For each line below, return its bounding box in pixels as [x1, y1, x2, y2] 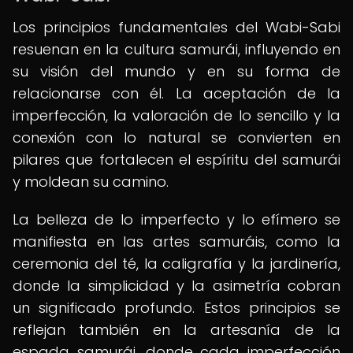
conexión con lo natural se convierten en [13, 128, 340, 147]
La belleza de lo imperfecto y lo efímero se [13, 210, 340, 229]
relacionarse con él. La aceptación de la [13, 84, 340, 103]
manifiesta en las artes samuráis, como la [13, 232, 340, 251]
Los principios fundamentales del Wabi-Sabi [13, 17, 340, 37]
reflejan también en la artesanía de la [13, 320, 340, 340]
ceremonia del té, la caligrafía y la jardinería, [13, 254, 340, 273]
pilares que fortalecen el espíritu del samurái [13, 150, 340, 169]
